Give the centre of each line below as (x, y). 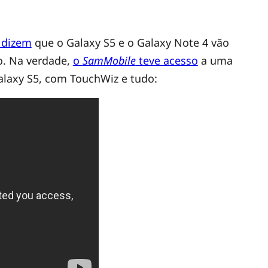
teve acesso (167, 61)
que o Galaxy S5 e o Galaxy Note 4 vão (130, 43)
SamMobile (109, 61)
